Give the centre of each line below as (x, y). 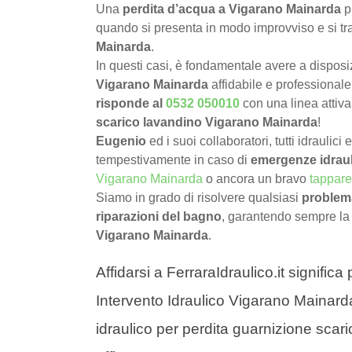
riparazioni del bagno (159, 217)
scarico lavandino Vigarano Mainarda (207, 123)
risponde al (131, 104)
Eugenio (121, 141)
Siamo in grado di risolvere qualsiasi (199, 198)
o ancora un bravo (256, 179)
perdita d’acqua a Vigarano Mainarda (233, 9)
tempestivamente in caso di (173, 160)
